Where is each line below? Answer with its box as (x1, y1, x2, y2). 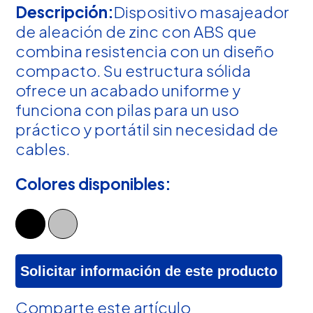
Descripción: (15, 1, 115, 22)
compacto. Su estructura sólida (15, 60, 252, 80)
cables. (15, 138, 71, 159)
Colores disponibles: (15, 173, 172, 194)
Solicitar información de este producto (20, 263, 278, 279)
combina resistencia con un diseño (15, 41, 275, 61)
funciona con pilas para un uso (15, 99, 240, 119)
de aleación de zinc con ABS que (15, 21, 257, 41)
